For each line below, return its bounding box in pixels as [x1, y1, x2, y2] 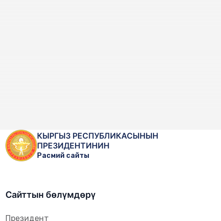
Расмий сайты [37, 151, 90, 160]
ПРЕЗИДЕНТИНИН [37, 140, 110, 150]
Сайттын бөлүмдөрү [5, 189, 96, 200]
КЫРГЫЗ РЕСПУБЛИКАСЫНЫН [37, 130, 159, 141]
